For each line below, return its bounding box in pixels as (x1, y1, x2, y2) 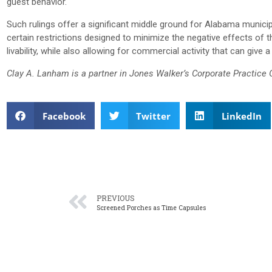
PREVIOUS (97, 193, 135, 203)
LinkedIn (221, 109, 262, 122)
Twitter (136, 109, 171, 122)
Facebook (42, 109, 86, 122)
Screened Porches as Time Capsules (97, 203, 206, 212)
